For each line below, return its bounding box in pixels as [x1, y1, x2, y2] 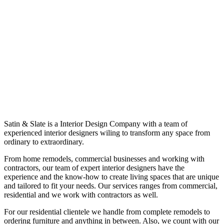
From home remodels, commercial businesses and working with [4, 154, 204, 163]
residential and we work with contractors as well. [4, 190, 158, 199]
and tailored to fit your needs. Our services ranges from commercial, [4, 181, 217, 190]
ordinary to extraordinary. [4, 137, 84, 146]
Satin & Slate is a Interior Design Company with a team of [4, 119, 187, 128]
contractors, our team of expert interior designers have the [4, 163, 184, 172]
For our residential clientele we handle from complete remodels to [4, 207, 210, 216]
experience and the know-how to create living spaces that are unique [4, 172, 219, 181]
